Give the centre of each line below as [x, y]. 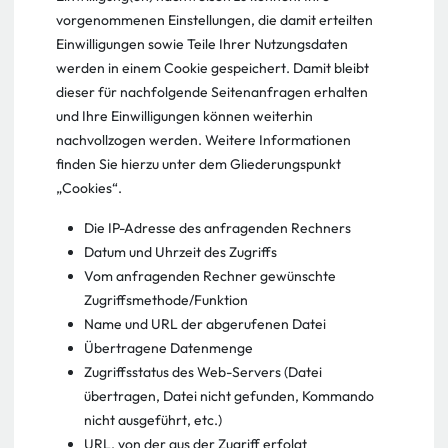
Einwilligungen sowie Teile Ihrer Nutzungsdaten [202, 44]
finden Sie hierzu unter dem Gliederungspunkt [198, 164]
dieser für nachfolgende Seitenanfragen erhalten [212, 92]
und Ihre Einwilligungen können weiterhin [184, 116]
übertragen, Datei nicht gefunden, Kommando [229, 396]
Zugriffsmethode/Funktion [166, 300]
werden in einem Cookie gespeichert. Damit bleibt [212, 68]
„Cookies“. [89, 188]
